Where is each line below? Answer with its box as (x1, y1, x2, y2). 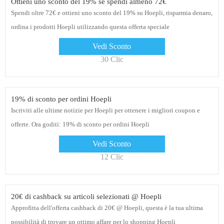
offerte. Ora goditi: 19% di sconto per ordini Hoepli (10, 120, 149, 128)
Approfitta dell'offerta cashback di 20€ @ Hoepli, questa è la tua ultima (10, 204, 203, 212)
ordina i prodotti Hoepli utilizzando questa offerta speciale (10, 23, 169, 31)
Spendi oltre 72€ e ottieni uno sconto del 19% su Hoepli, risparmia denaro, (10, 9, 212, 17)
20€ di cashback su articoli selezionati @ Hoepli (10, 192, 161, 201)
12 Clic (100, 152, 123, 161)
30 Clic (100, 55, 123, 64)
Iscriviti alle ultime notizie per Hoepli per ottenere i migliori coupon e (10, 106, 200, 114)
